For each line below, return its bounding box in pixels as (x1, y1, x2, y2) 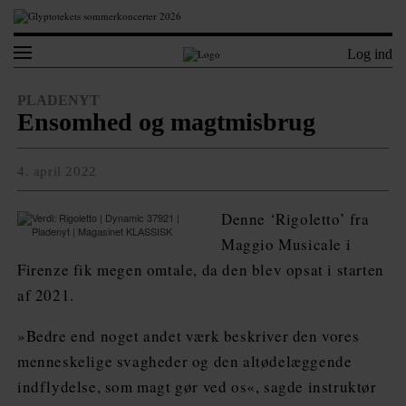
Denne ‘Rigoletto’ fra (221, 208, 370, 229)
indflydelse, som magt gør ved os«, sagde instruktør (17, 376, 377, 397)
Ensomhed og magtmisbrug (17, 108, 315, 136)
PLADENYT (17, 92, 100, 108)
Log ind (347, 46, 392, 62)
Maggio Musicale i (221, 234, 352, 255)
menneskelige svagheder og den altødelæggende (17, 351, 353, 372)
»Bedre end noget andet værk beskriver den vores (17, 325, 360, 346)
